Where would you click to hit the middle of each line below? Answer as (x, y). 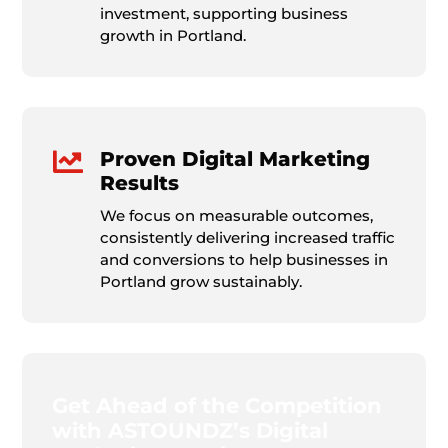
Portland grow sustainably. (200, 281)
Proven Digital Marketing (234, 158)
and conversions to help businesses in (243, 259)
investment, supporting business (223, 13)
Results (139, 182)
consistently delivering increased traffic (247, 237)
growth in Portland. (172, 35)
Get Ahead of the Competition (217, 405)
